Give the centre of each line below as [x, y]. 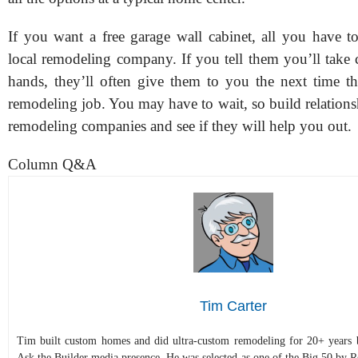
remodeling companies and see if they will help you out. [180, 126]
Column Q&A [52, 164]
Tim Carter [233, 306]
